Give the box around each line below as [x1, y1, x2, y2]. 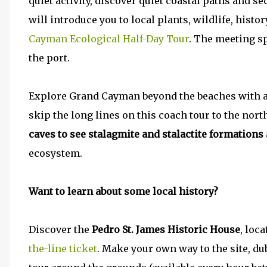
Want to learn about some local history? [29, 185, 218, 197]
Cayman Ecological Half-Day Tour [29, 33, 189, 45]
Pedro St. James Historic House [92, 223, 240, 235]
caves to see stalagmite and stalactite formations [29, 128, 263, 140]
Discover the [29, 223, 92, 235]
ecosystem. [29, 147, 82, 159]
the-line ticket [29, 243, 97, 254]
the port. [29, 52, 70, 64]
